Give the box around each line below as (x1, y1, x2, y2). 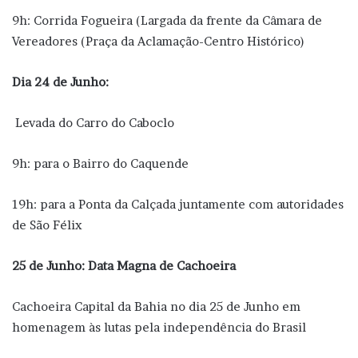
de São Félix (12, 217, 82, 233)
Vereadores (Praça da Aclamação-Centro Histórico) (12, 33, 304, 49)
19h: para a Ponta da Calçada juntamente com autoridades (12, 196, 344, 212)
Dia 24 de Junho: (12, 74, 109, 89)
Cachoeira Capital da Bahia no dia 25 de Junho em (12, 298, 300, 314)
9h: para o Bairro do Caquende (12, 155, 189, 171)
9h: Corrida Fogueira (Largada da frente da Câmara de (12, 12, 322, 28)
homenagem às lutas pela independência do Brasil (12, 319, 306, 335)
